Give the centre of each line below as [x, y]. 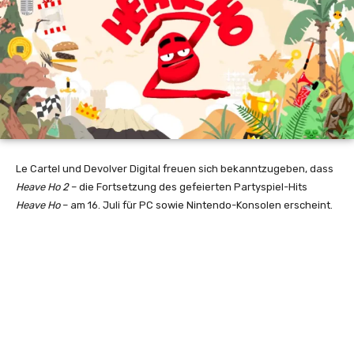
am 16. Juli [95, 205]
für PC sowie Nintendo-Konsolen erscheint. [226, 205]
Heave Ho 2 [42, 187]
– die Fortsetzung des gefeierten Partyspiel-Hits [188, 187]
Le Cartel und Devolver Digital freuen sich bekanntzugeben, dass [175, 169]
